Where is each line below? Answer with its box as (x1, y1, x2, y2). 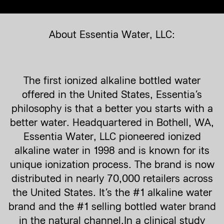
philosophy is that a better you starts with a (11, 102, 213, 114)
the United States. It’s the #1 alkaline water (12, 186, 212, 198)
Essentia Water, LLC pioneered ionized (23, 130, 201, 142)
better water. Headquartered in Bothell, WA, (10, 116, 214, 128)
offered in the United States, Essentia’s (22, 88, 202, 100)
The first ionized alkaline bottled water (23, 74, 200, 86)
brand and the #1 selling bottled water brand (8, 200, 216, 212)
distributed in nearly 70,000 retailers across (11, 172, 213, 184)
